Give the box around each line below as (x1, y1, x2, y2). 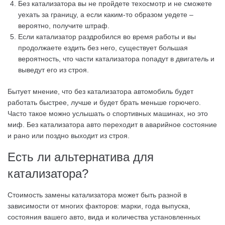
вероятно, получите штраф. (18, 22, 109, 30)
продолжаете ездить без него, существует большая (18, 44, 188, 52)
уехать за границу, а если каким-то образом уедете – (18, 11, 193, 19)
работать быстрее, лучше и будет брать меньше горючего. (8, 98, 201, 106)
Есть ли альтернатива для (8, 150, 154, 164)
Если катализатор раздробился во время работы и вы (18, 33, 196, 41)
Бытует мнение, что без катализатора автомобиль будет (8, 87, 193, 95)
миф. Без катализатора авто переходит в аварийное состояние (8, 121, 217, 129)
